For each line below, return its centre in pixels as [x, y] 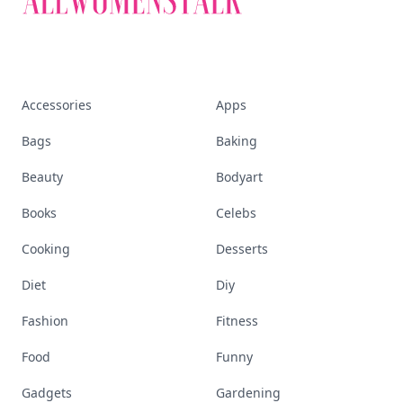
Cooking [46, 249]
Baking [237, 141]
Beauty [42, 177]
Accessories [57, 105]
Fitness [237, 321]
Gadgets [47, 393]
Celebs [236, 213]
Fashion [45, 321]
